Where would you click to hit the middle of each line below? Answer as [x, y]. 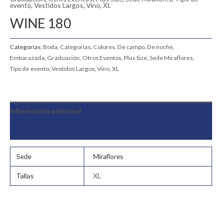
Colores [104, 47]
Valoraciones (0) [36, 130]
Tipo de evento [29, 68]
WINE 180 [41, 23]
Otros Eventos [102, 57]
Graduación [63, 57]
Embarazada [27, 57]
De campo [131, 47]
